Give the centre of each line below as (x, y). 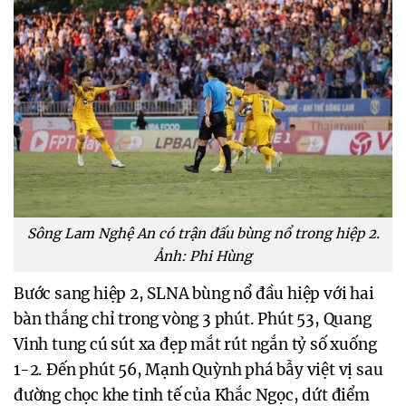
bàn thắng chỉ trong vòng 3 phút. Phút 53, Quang (193, 319)
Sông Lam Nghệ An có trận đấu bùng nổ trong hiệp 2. (203, 233)
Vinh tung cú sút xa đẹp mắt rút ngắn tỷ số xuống (195, 344)
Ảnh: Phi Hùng (203, 256)
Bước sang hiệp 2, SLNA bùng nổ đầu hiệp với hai (194, 293)
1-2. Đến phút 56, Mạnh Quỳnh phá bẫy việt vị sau (198, 369)
